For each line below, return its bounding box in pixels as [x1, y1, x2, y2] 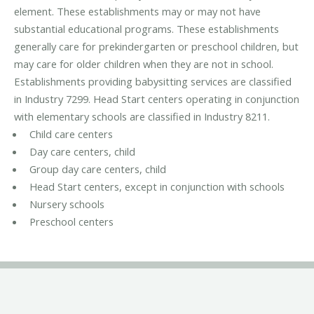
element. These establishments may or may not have [14, 4, 261, 19]
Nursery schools [29, 197, 104, 212]
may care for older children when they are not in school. [14, 57, 273, 71]
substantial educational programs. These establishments [14, 22, 279, 36]
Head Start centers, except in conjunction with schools [29, 179, 285, 194]
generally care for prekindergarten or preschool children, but [14, 39, 299, 54]
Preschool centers [29, 214, 114, 229]
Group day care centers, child [29, 162, 166, 177]
